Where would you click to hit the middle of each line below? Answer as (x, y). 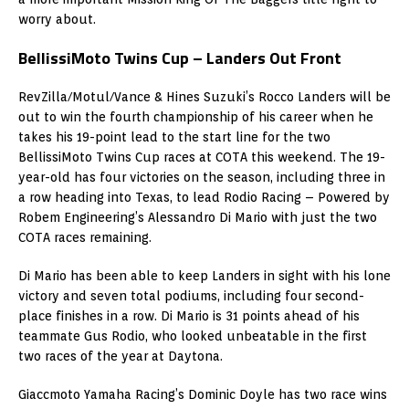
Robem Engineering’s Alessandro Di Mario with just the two (198, 217)
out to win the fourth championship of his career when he (196, 116)
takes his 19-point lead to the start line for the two (174, 136)
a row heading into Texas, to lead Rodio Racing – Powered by (204, 197)
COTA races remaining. (85, 237)
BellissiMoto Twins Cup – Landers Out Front (180, 58)
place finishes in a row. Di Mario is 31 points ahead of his (189, 315)
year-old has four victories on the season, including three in (202, 177)
